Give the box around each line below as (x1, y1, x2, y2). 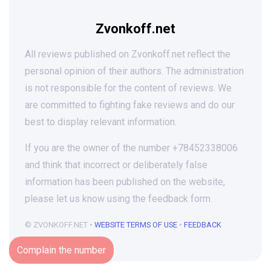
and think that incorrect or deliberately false (25, 159, 207, 171)
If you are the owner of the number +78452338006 (25, 142, 238, 154)
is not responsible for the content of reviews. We (25, 82, 232, 94)
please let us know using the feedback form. (25, 193, 212, 204)
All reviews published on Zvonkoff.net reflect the (25, 48, 230, 60)
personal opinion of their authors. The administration (25, 65, 244, 77)
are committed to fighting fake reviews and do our (25, 99, 235, 111)
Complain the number (20, 244, 109, 256)
